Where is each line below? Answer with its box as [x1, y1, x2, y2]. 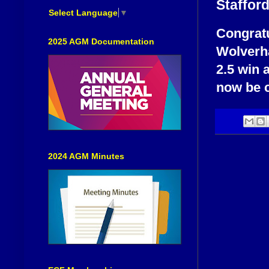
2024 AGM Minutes [48, 151, 124, 161]
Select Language [49, 7, 118, 17]
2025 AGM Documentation [48, 36, 154, 46]
